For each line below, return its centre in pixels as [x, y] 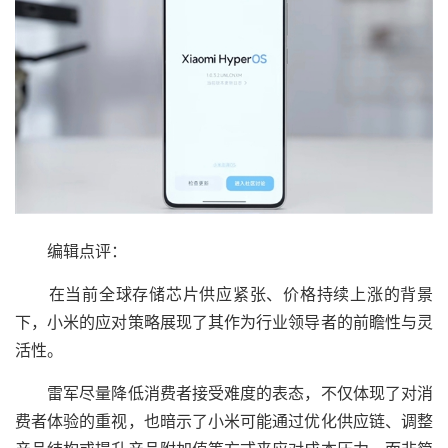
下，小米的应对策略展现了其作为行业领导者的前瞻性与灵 [224, 322]
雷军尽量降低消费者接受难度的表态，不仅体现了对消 [224, 393]
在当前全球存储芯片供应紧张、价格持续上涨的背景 [224, 294]
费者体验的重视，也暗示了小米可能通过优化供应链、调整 [224, 421]
